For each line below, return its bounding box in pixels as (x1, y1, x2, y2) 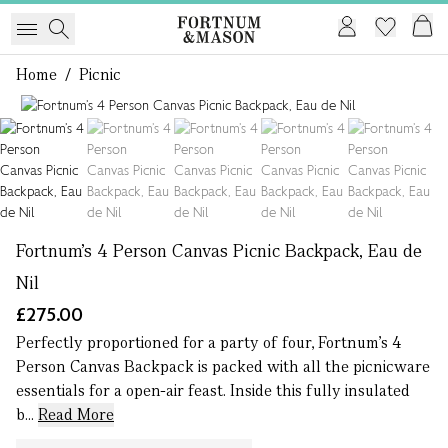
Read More (38, 404, 114, 425)
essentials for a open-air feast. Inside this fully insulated (16, 380, 410, 401)
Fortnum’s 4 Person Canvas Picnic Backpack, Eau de (16, 239, 422, 262)
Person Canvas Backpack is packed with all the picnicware (16, 356, 430, 377)
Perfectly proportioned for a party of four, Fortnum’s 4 (16, 332, 401, 353)
